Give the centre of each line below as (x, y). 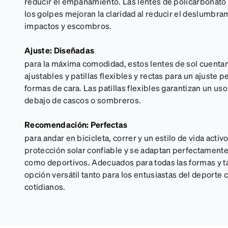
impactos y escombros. (68, 26)
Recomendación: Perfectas (76, 124)
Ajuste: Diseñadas (60, 50)
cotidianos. (45, 187)
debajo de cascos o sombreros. (83, 100)
